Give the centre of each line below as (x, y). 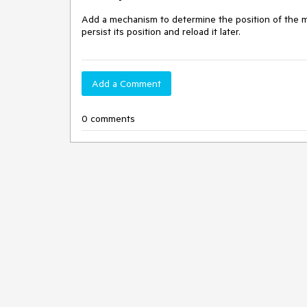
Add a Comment (126, 84)
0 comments (108, 119)
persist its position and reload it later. (161, 32)
